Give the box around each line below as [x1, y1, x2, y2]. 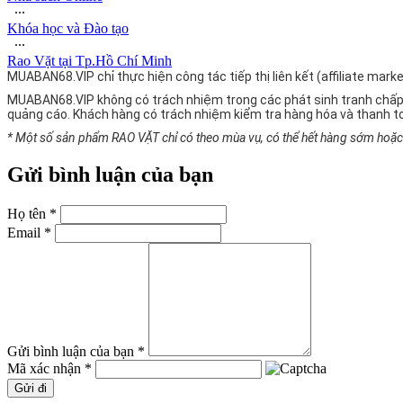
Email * [7, 224, 51, 240]
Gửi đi [14, 381, 47, 395]
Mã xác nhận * [7, 360, 92, 376]
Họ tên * [7, 205, 57, 221]
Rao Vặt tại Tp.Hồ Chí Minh [7, 52, 172, 68]
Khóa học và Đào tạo [7, 20, 129, 36]
